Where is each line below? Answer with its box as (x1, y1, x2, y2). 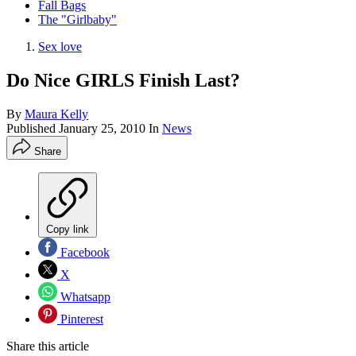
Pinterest (57, 312, 103, 327)
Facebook (57, 246, 110, 260)
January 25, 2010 (59, 122, 145, 136)
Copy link (46, 223, 89, 236)
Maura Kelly (25, 107, 88, 122)
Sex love (38, 40, 82, 54)
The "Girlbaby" (38, 13, 117, 27)
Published (6, 122, 59, 136)
